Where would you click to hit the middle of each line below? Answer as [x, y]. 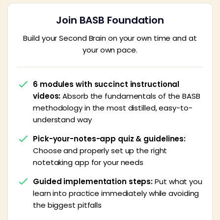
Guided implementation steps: [94, 181]
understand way [62, 119]
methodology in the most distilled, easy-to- [113, 108]
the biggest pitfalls [67, 205]
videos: [47, 96]
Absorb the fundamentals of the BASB [130, 96]
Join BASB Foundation [110, 20]
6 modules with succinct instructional [106, 84]
